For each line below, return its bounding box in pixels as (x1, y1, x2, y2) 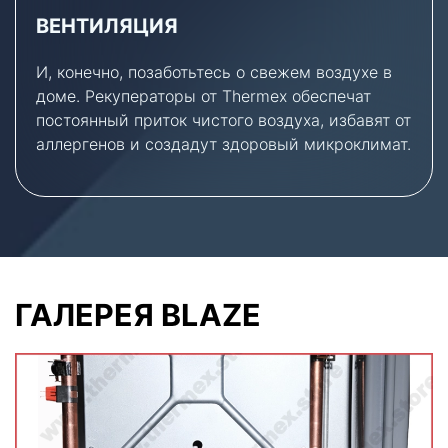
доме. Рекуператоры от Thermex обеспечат (36, 85, 371, 106)
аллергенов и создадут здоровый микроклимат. (36, 133, 411, 154)
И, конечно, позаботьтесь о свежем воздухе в (36, 61, 392, 82)
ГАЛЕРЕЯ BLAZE (15, 296, 261, 333)
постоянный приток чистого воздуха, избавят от (36, 109, 411, 130)
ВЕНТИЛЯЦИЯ (36, 13, 178, 38)
